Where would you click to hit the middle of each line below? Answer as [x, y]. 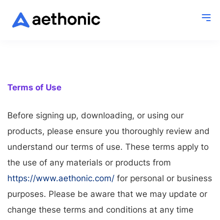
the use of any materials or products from [89, 163]
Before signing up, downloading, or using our [96, 116]
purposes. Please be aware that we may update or [107, 194]
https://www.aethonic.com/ [61, 179]
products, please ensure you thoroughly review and [109, 131]
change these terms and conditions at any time [100, 210]
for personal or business [163, 179]
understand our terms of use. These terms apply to [108, 147]
